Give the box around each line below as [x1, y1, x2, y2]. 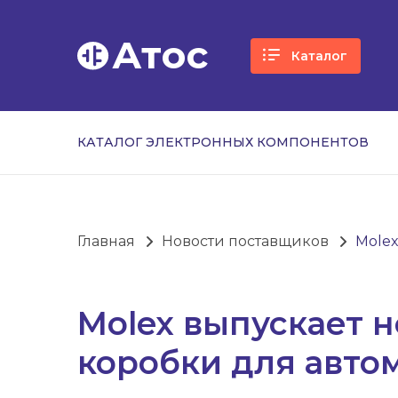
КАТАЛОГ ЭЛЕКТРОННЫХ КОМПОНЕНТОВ [77, 134, 369, 150]
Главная [77, 233, 135, 250]
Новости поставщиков [162, 233, 329, 250]
